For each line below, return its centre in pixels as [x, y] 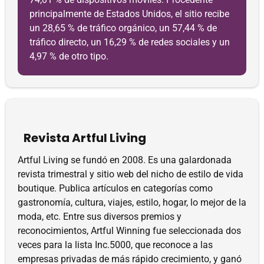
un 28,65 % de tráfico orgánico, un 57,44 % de [123, 28]
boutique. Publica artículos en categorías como [115, 188]
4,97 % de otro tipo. [69, 56]
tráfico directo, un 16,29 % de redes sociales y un [130, 42]
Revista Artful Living [85, 138]
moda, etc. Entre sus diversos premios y [100, 217]
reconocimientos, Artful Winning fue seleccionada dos [129, 231]
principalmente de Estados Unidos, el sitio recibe [129, 14]
